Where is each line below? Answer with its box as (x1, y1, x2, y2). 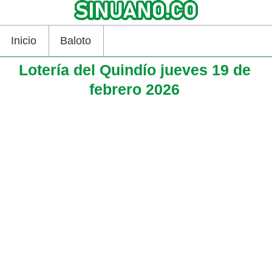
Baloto (60, 35, 91, 47)
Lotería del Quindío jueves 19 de (18, 61, 251, 78)
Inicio (11, 35, 36, 47)
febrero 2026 (89, 81, 180, 98)
